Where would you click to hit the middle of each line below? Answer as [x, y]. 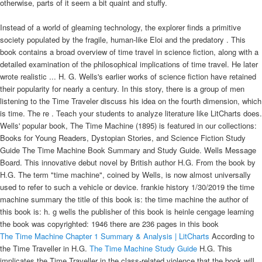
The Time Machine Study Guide [143, 248]
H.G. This [215, 248]
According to [232, 236]
